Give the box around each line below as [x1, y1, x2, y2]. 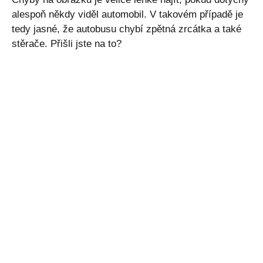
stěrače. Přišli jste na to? [12, 38, 122, 50]
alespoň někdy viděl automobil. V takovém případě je [12, 9, 243, 21]
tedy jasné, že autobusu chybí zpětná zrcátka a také [12, 23, 241, 35]
